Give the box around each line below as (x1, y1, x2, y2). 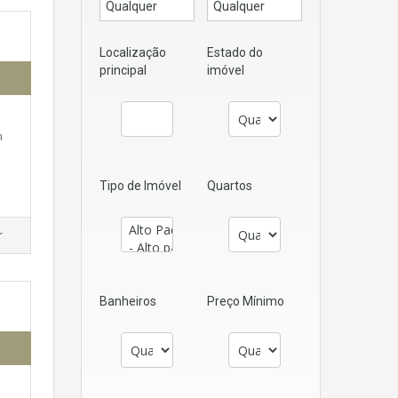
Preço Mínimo (207, 294, 284, 308)
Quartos (207, 179, 252, 193)
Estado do (207, 45, 263, 60)
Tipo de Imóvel (99, 179, 181, 193)
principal (99, 63, 147, 77)
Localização (99, 45, 166, 60)
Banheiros (99, 294, 156, 308)
